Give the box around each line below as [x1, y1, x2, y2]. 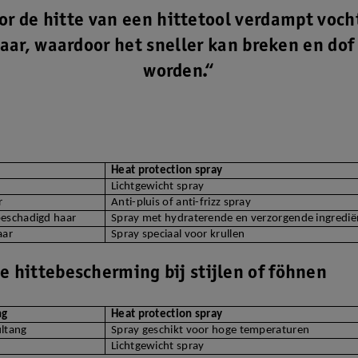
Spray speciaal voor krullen [111, 229, 245, 241]
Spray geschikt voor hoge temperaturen [111, 324, 310, 337]
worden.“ [143, 63, 215, 83]
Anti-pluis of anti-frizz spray [111, 197, 251, 209]
